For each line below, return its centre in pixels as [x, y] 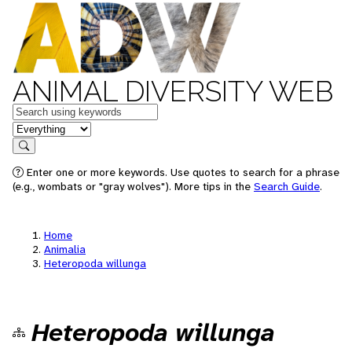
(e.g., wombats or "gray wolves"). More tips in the [133, 186]
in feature [38, 128]
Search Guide [287, 186]
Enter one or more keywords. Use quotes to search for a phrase [181, 172]
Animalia [65, 249]
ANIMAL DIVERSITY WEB [173, 91]
